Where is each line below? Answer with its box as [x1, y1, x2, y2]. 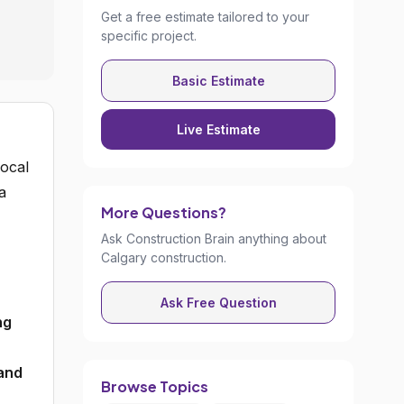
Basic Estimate [171, 73, 265, 88]
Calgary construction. [101, 250, 226, 265]
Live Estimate [176, 122, 261, 137]
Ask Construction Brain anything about [101, 231, 326, 246]
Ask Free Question [160, 295, 277, 310]
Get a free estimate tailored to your [101, 9, 309, 24]
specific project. [101, 28, 197, 43]
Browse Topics [101, 377, 208, 396]
